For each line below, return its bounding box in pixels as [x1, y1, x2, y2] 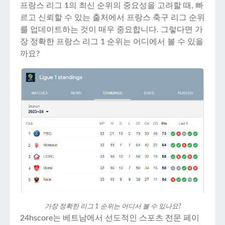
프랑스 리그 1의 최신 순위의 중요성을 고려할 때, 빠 [20, 2, 203, 10]
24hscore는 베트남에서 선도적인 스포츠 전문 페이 [20, 214, 199, 222]
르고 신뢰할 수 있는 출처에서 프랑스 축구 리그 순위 [20, 14, 205, 22]
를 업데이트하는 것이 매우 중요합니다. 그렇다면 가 [20, 26, 203, 34]
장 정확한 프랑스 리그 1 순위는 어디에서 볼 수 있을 [20, 38, 203, 46]
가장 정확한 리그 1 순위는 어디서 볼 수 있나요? [44, 203, 181, 210]
